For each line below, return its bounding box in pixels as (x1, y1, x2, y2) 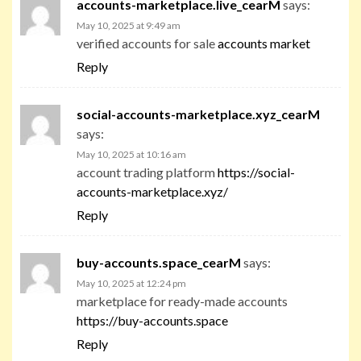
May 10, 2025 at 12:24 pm (77, 276, 186, 289)
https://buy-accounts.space (77, 312, 228, 328)
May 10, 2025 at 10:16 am (77, 147, 186, 160)
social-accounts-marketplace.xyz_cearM (77, 106, 320, 122)
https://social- (218, 164, 295, 180)
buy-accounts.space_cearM (77, 254, 241, 270)
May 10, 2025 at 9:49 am (77, 19, 180, 31)
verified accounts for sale (77, 35, 218, 51)
